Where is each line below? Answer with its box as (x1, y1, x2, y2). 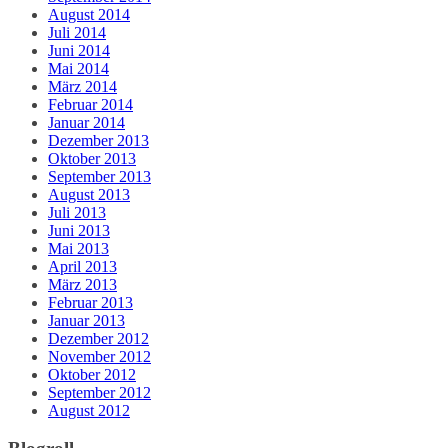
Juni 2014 (48, 41, 110, 59)
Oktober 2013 (48, 149, 136, 167)
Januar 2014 (48, 113, 125, 131)
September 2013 (48, 167, 151, 185)
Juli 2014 (48, 23, 106, 41)
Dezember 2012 (48, 329, 149, 347)
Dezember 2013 (48, 131, 149, 149)
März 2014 (48, 77, 117, 95)
